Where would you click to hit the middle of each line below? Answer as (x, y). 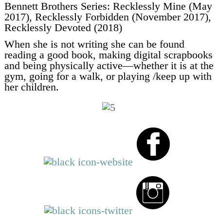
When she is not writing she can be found (94, 44)
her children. (31, 87)
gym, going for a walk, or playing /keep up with (108, 76)
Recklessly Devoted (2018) (63, 27)
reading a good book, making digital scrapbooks (108, 54)
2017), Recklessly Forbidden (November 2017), (108, 17)
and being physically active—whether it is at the (109, 65)
